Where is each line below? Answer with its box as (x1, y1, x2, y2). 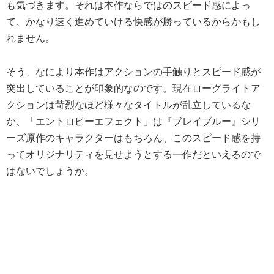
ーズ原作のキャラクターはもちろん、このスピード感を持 (6, 131, 261, 145)
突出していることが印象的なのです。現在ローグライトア (6, 81, 261, 95)
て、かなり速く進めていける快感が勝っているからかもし (6, 14, 261, 28)
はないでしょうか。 (6, 164, 94, 178)
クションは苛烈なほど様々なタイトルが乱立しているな (6, 98, 251, 112)
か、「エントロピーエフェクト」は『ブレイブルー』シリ (6, 114, 261, 128)
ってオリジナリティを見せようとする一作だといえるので (6, 147, 261, 161)
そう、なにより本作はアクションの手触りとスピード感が (6, 65, 261, 79)
